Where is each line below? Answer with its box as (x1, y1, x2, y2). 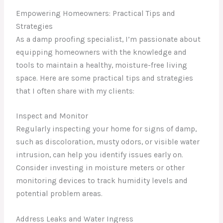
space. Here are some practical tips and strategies (16, 73, 194, 83)
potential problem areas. (16, 189, 103, 199)
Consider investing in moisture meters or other (16, 163, 185, 173)
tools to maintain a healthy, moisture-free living (16, 60, 188, 70)
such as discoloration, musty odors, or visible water (16, 137, 200, 147)
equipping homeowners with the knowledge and (16, 47, 187, 57)
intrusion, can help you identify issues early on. (16, 150, 184, 160)
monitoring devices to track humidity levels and (16, 176, 188, 186)
